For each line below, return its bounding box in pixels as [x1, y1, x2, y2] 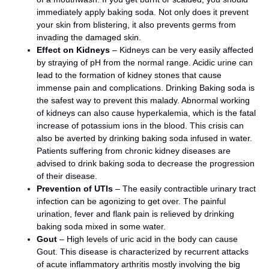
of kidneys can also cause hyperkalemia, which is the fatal [37, 107, 256, 118]
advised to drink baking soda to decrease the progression [37, 158, 255, 168]
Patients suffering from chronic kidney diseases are [37, 145, 231, 156]
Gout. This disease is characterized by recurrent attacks [37, 246, 249, 256]
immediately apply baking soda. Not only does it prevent [37, 7, 249, 17]
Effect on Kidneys [37, 44, 110, 55]
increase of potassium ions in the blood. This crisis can [37, 120, 244, 130]
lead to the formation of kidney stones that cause [37, 70, 222, 80]
